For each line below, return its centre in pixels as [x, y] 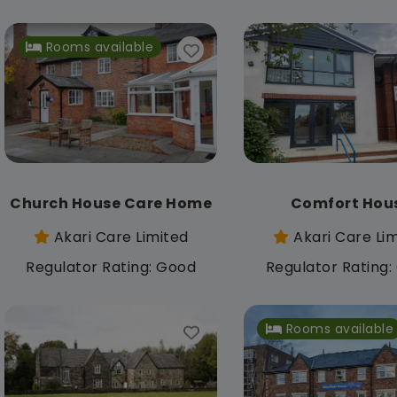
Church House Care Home [111, 204]
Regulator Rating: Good [111, 268]
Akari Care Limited [119, 237]
